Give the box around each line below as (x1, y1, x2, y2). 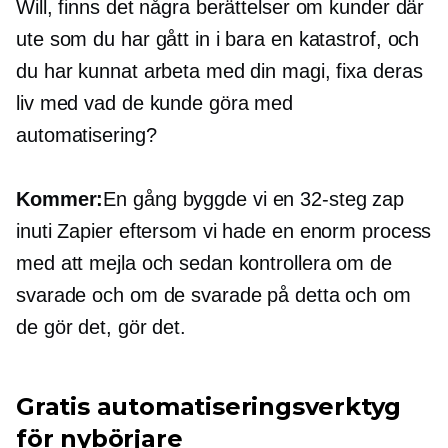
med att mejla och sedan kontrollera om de (16, 252, 392, 275)
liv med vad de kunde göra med (16, 92, 294, 115)
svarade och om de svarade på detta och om (16, 284, 411, 307)
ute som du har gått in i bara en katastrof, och (16, 28, 420, 51)
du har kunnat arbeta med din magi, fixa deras (16, 60, 423, 83)
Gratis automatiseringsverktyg (16, 392, 402, 422)
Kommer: (16, 188, 104, 211)
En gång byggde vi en (103, 188, 301, 211)
